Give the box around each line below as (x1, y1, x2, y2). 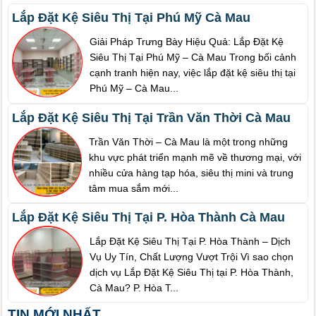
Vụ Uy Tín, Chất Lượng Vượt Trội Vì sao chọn (90, 250, 294, 262)
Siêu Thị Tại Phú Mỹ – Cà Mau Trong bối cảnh (90, 51, 297, 63)
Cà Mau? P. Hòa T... (90, 281, 179, 293)
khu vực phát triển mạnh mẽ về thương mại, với (89, 151, 302, 163)
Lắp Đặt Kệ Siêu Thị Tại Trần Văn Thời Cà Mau (12, 110, 291, 125)
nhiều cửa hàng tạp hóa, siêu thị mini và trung (89, 166, 294, 178)
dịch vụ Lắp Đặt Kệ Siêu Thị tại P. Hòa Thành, (90, 266, 294, 278)
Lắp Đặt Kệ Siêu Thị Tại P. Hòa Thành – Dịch (90, 235, 291, 247)
